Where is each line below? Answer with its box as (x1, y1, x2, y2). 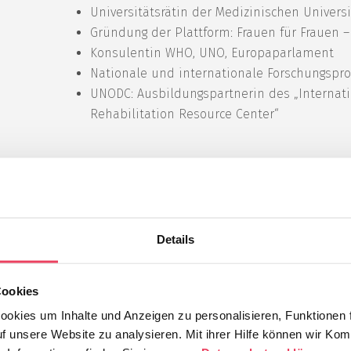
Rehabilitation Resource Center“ (90, 106, 280, 121)
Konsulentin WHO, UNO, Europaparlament (90, 45, 335, 60)
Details (156, 232, 195, 246)
